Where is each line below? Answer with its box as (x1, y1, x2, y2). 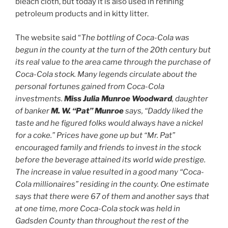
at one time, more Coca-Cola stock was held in (15, 204, 180, 213)
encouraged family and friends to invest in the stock (15, 142, 201, 152)
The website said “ (15, 33, 81, 42)
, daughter (172, 94, 208, 103)
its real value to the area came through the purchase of (15, 57, 211, 67)
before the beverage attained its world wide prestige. (15, 155, 206, 164)
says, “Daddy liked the (124, 106, 203, 116)
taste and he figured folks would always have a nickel (15, 118, 203, 128)
